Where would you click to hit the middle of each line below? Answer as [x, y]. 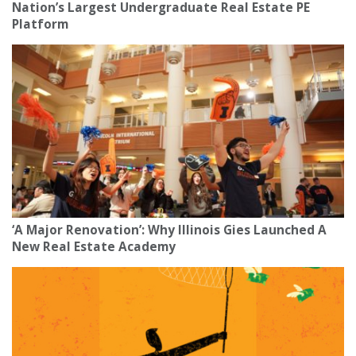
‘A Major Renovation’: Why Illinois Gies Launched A [169, 230]
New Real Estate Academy [94, 247]
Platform [40, 25]
